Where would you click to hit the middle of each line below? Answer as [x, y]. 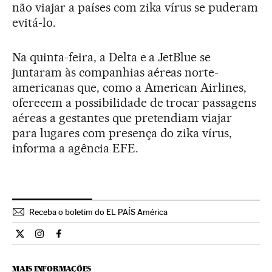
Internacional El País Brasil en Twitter [97, 239]
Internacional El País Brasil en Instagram [123, 239]
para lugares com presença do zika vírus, [122, 133]
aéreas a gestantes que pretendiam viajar [122, 118]
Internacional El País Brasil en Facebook [142, 239]
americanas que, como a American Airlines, [130, 88]
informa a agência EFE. [75, 148]
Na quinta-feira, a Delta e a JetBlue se [112, 57]
